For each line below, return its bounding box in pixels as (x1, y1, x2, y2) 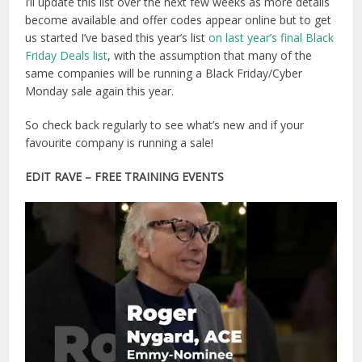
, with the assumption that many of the (107, 48, 313, 64)
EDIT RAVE (25, 169, 82, 185)
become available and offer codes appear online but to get (25, 12, 332, 28)
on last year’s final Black (208, 30, 335, 46)
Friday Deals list (25, 48, 108, 64)
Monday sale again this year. (25, 83, 175, 99)
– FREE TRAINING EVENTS (85, 169, 225, 185)
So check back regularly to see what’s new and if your (25, 117, 305, 133)
